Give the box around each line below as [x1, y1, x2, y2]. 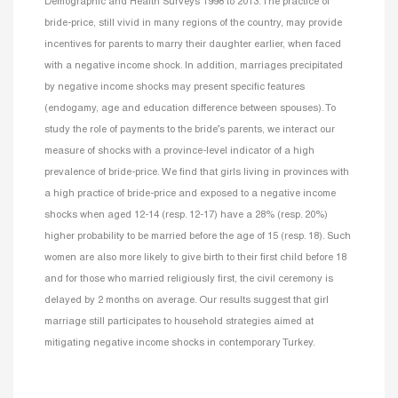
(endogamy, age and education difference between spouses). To [44, 103, 336, 113]
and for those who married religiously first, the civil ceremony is [44, 274, 333, 283]
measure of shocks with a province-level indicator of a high [44, 146, 314, 155]
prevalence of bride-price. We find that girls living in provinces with [44, 167, 349, 177]
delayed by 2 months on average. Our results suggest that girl [44, 295, 329, 305]
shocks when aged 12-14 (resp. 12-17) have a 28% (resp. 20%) [44, 210, 328, 219]
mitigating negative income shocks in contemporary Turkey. [44, 338, 315, 347]
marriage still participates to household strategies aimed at [44, 316, 314, 326]
